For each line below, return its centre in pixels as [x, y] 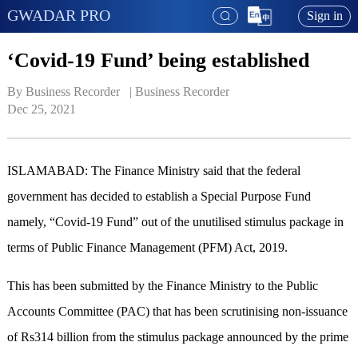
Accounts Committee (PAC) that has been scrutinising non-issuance [177, 312]
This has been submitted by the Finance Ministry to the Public [162, 286]
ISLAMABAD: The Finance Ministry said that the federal [153, 171]
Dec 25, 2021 [41, 109]
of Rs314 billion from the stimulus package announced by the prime [177, 337]
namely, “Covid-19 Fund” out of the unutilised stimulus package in [175, 222]
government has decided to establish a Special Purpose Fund [159, 197]
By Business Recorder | [71, 92]
